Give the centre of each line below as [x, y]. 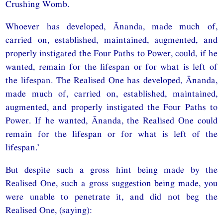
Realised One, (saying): [49, 210]
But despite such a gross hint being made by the [111, 169]
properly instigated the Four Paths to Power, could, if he [111, 53]
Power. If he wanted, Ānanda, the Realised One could [111, 120]
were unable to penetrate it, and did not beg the [111, 196]
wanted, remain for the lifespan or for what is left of [111, 66]
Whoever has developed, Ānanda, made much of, [111, 26]
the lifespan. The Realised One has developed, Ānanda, [111, 80]
